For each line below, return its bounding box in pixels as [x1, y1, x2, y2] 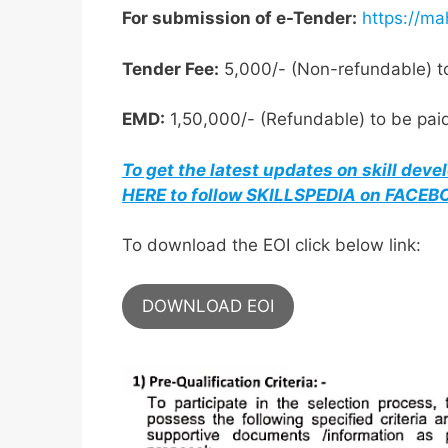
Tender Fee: [122, 58, 219, 79]
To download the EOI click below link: [122, 235, 421, 256]
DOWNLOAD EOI [142, 295, 274, 316]
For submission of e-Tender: [122, 8, 357, 29]
